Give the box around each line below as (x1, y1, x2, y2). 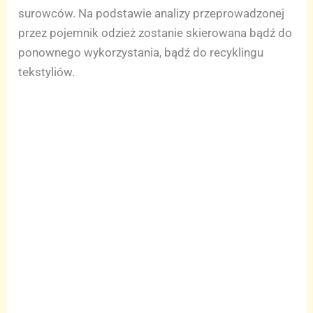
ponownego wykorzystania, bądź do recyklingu (18, 45, 264, 60)
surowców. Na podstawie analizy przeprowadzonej (18, 6, 285, 21)
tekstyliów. (18, 65, 75, 80)
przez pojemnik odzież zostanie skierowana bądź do (18, 26, 293, 41)
